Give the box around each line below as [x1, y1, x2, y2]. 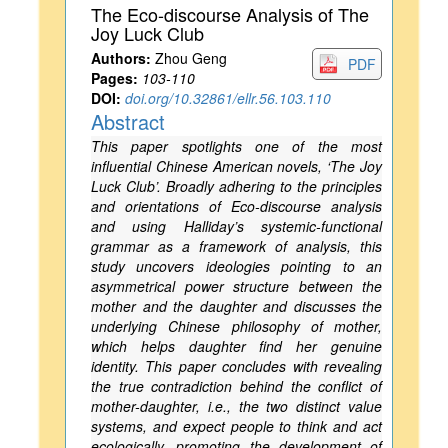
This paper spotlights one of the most [91, 136, 382, 156]
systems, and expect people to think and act [91, 416, 382, 436]
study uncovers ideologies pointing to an [91, 256, 382, 276]
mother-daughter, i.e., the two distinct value [91, 396, 382, 416]
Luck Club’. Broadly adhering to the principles [91, 176, 382, 196]
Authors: [91, 48, 151, 68]
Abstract [91, 107, 165, 136]
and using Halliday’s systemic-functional [91, 216, 382, 236]
